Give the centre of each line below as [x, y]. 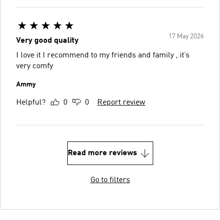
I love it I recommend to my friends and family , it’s [103, 55]
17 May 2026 [186, 36]
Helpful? [31, 102]
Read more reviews [102, 153]
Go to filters [110, 180]
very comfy [35, 66]
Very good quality [47, 41]
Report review [121, 102]
